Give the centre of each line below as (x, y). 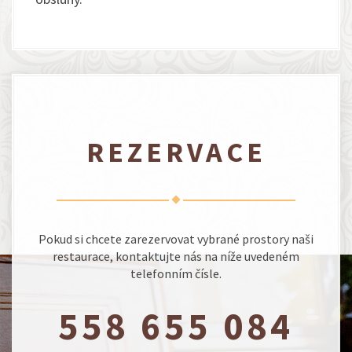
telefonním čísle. (176, 273)
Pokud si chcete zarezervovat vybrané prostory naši (176, 239)
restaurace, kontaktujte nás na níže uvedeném (176, 256)
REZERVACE (176, 152)
